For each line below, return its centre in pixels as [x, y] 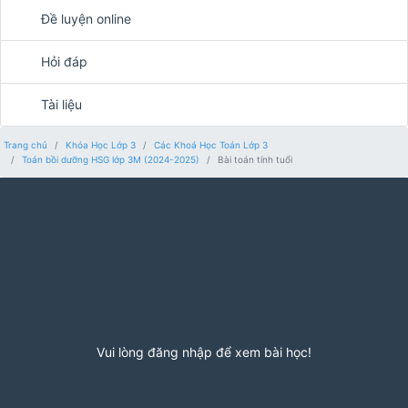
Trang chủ [25, 145]
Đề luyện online [86, 19]
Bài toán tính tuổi [255, 159]
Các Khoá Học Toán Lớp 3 [211, 145]
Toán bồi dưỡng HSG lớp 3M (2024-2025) [111, 159]
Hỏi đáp [64, 61]
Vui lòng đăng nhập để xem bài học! [204, 352]
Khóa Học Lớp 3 [101, 145]
